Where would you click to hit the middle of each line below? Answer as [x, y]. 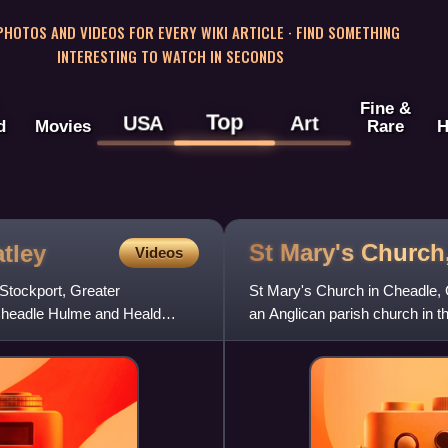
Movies [62, 126]
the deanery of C [303, 337]
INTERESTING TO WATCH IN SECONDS [170, 55]
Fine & [385, 108]
